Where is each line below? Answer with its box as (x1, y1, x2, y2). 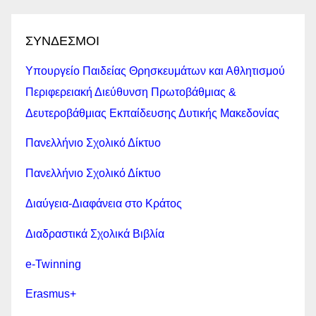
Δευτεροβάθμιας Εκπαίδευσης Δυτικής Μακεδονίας (25, 107, 279, 119)
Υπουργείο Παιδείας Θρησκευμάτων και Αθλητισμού (25, 64, 285, 77)
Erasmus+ (25, 288, 76, 300)
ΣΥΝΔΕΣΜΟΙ (25, 33, 99, 48)
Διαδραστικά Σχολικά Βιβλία (25, 227, 164, 240)
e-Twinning (25, 257, 81, 270)
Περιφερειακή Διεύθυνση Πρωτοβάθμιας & (25, 85, 236, 98)
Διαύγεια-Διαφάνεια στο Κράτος (25, 197, 182, 210)
